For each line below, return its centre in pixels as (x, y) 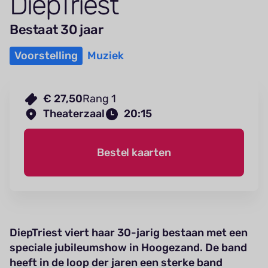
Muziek (106, 56)
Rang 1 (99, 99)
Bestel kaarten (134, 152)
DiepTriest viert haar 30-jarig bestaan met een (129, 233)
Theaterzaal (74, 114)
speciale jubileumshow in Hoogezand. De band (128, 248)
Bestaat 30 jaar (57, 30)
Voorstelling (46, 56)
